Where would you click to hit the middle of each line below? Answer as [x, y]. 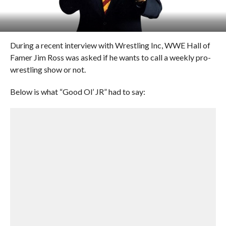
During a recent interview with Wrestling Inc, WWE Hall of [110, 45]
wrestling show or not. [48, 69]
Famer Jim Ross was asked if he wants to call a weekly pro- [110, 57]
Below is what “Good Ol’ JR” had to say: [77, 92]
